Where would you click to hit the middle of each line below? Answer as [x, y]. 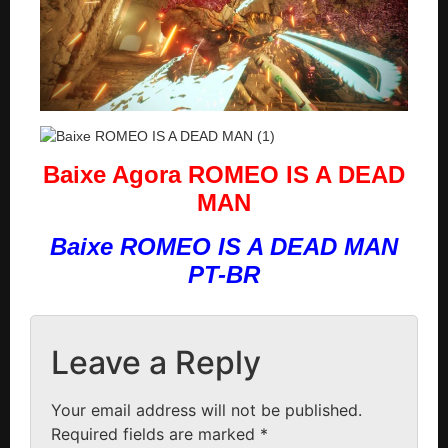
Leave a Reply [156, 362]
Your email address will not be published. [206, 409]
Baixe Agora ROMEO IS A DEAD [224, 174]
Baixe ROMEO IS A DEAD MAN [224, 246]
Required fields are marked [155, 433]
